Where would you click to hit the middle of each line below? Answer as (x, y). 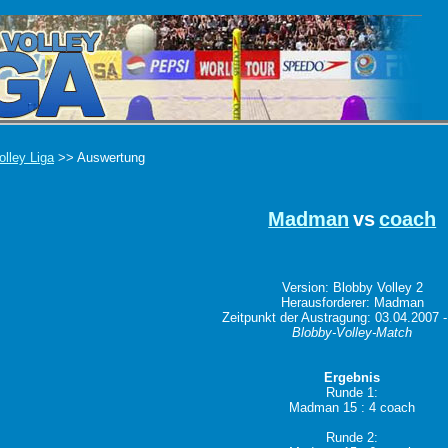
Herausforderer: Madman (352, 302)
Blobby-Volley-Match (352, 332)
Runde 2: (352, 437)
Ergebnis (352, 377)
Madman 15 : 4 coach (352, 407)
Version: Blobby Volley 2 (352, 287)
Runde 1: (352, 392)
